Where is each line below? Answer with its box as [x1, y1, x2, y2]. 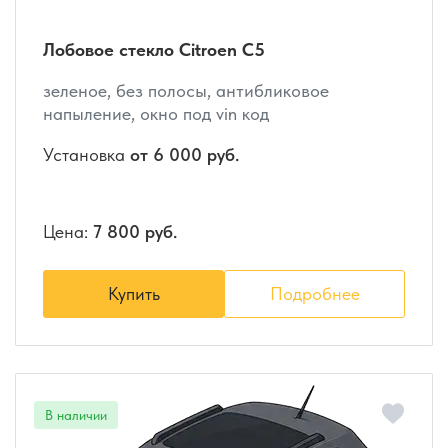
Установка [43, 143, 130, 165]
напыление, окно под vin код [43, 102, 269, 124]
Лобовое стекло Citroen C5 [43, 38, 265, 60]
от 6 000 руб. [130, 143, 239, 165]
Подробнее [269, 283, 360, 305]
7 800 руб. [93, 220, 177, 242]
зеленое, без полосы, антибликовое [43, 79, 329, 101]
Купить [107, 283, 160, 305]
